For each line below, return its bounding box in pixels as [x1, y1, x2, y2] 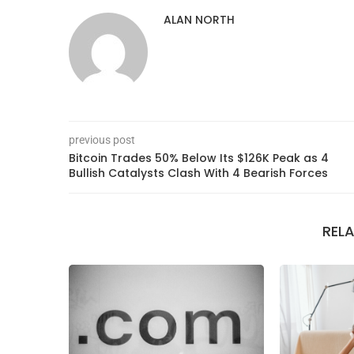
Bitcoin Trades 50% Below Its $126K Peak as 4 [69, 149, 329, 166]
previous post [69, 133, 135, 146]
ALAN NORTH [164, 11, 235, 28]
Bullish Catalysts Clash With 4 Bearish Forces [69, 164, 328, 181]
